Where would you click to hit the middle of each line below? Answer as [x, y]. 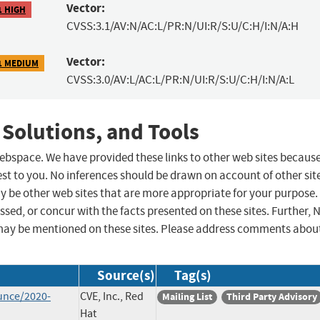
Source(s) [126, 276]
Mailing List [187, 297]
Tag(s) [193, 276]
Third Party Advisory [272, 297]
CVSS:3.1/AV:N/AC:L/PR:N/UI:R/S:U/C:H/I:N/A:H [182, 26]
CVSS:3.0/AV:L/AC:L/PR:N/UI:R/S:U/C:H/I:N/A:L [180, 80]
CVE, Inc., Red [112, 297]
